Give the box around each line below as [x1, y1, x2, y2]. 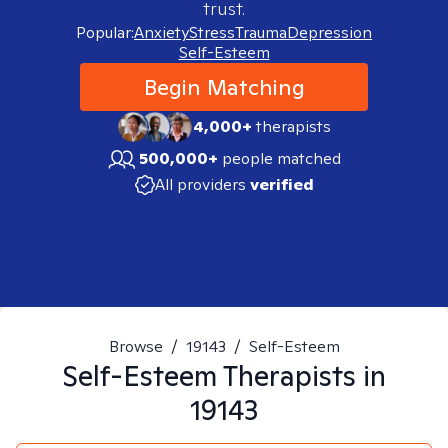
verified [249, 174, 314, 195]
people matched [222, 148, 341, 169]
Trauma [235, 22, 287, 43]
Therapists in [217, 357, 386, 394]
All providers [154, 174, 246, 195]
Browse [108, 336, 163, 357]
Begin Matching [143, 73, 305, 101]
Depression [287, 22, 372, 43]
